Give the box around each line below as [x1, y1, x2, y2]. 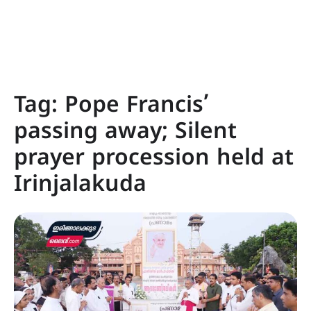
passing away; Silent [14, 119, 237, 146]
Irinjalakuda [14, 171, 146, 199]
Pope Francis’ [65, 92, 209, 120]
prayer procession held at [14, 145, 294, 173]
